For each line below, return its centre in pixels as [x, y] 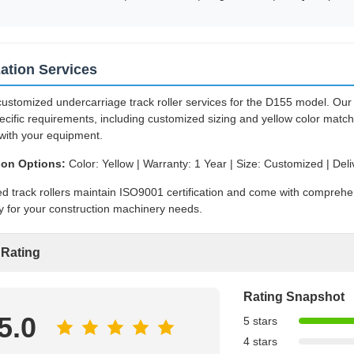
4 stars [260, 341]
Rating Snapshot [294, 297]
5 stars [260, 321]
